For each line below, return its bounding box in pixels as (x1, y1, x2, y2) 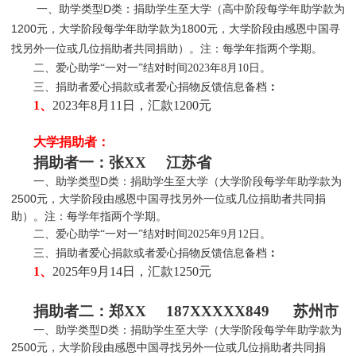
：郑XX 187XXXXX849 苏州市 (93, 303, 339, 320)
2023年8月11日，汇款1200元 (52, 99, 211, 113)
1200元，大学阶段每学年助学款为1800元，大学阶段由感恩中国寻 (10, 22, 340, 36)
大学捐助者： (33, 135, 110, 149)
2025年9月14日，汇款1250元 (52, 265, 211, 279)
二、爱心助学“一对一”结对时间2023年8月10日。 (33, 62, 271, 75)
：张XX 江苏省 (93, 154, 211, 172)
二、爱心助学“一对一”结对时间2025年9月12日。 (33, 228, 271, 241)
